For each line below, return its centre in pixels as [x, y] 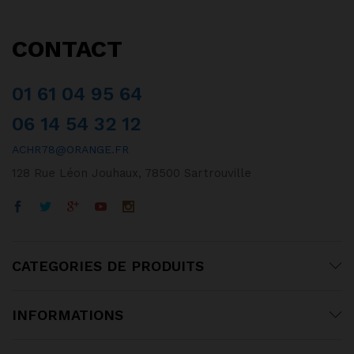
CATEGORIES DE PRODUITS [108, 265]
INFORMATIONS [68, 314]
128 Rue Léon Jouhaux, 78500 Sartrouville [132, 173]
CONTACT [67, 48]
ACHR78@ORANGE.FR [70, 149]
